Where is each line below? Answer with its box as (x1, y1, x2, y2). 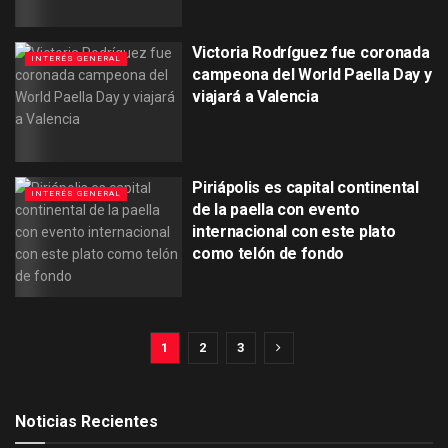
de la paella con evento (192, 199, 360, 219)
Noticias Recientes (15, 411, 158, 431)
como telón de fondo (192, 243, 345, 263)
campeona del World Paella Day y (192, 65, 432, 85)
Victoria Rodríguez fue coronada (192, 43, 430, 63)
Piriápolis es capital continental (192, 177, 419, 197)
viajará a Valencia (192, 87, 319, 107)
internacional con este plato (192, 221, 396, 241)
